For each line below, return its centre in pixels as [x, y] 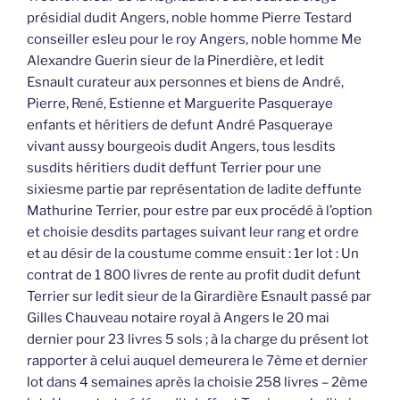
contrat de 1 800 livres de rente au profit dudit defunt [194, 275]
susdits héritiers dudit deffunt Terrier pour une [174, 167]
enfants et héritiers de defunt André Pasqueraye [180, 125]
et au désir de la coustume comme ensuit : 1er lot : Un [193, 253]
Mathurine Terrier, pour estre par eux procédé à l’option [200, 210]
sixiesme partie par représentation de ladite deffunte [194, 189]
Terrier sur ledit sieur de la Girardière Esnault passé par [199, 296]
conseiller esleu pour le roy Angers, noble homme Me [194, 39]
